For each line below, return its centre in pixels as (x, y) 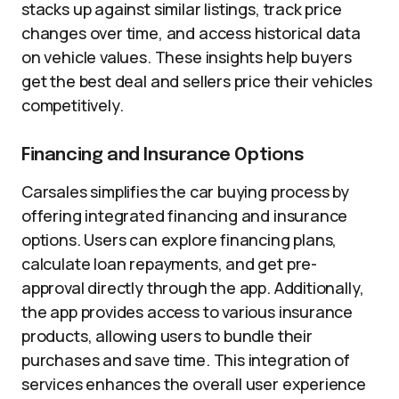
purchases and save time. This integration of (186, 360)
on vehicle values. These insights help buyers (187, 57)
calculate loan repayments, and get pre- (169, 264)
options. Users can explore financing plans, (179, 240)
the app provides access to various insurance (187, 312)
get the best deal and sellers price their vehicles (197, 81)
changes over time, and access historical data (191, 33)
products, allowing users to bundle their (167, 336)
